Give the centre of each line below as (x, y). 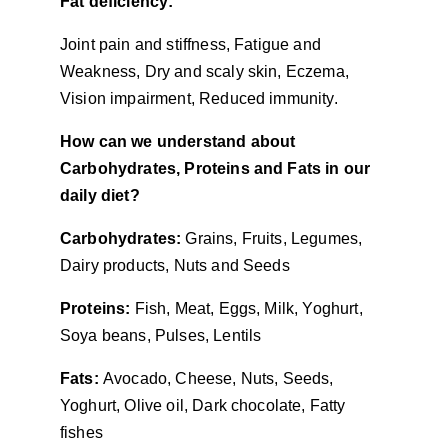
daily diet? (100, 195)
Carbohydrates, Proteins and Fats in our (217, 168)
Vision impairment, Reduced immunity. (199, 98)
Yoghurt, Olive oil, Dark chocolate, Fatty (205, 405)
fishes (81, 432)
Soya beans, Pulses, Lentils (161, 335)
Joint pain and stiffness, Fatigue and (193, 44)
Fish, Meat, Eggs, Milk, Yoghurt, (250, 308)
